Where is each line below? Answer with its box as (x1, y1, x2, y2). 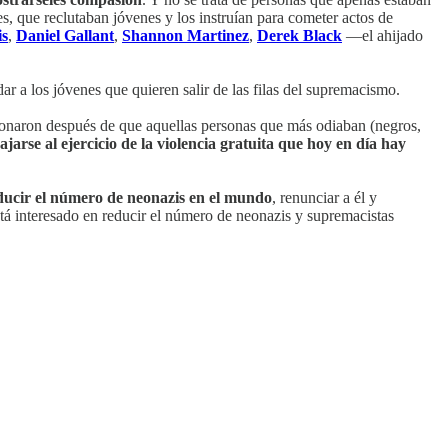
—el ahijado (342, 27, 423, 45)
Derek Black (257, 27, 342, 45)
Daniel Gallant (16, 27, 114, 45)
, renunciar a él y (272, 189, 377, 207)
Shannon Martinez (122, 27, 249, 45)
